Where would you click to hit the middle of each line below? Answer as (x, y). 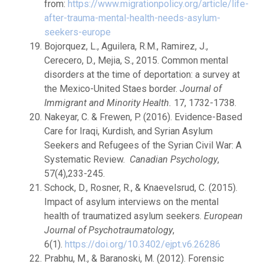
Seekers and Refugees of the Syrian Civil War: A (143, 145)
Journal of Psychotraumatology (108, 230)
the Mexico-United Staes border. (112, 89)
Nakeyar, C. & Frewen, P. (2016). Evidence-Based (143, 117)
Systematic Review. (87, 159)
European (223, 216)
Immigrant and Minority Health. (109, 103)
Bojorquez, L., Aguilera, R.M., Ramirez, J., (126, 46)
